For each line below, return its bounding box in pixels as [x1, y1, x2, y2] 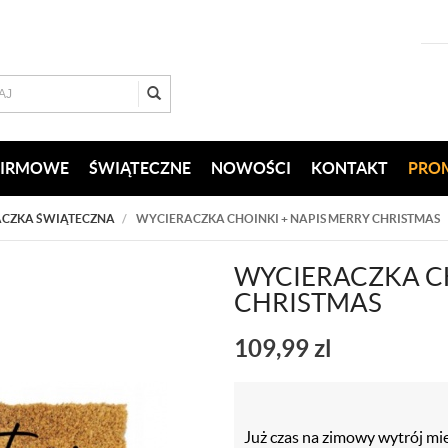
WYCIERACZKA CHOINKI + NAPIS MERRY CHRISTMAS [136, 212, 440, 225]
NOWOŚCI [211, 158, 291, 177]
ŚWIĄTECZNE [89, 158, 191, 177]
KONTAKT [311, 158, 388, 177]
